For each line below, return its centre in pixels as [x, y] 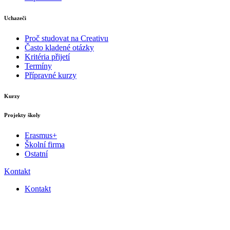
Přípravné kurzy [51, 75]
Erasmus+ [41, 135]
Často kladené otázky [59, 47]
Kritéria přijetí [47, 56]
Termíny [38, 66]
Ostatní [36, 154]
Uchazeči [15, 18]
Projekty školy [22, 115]
